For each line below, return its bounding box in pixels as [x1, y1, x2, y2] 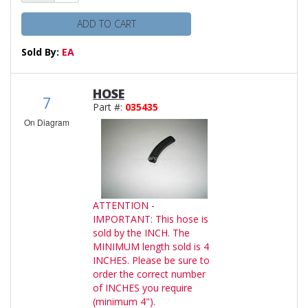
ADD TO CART [76, 16, 136, 30]
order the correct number [93, 267, 206, 280]
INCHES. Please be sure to [93, 253, 210, 267]
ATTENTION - [93, 198, 155, 212]
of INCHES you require [93, 280, 192, 294]
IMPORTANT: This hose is [93, 212, 208, 225]
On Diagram [24, 115, 69, 128]
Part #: [93, 100, 125, 113]
